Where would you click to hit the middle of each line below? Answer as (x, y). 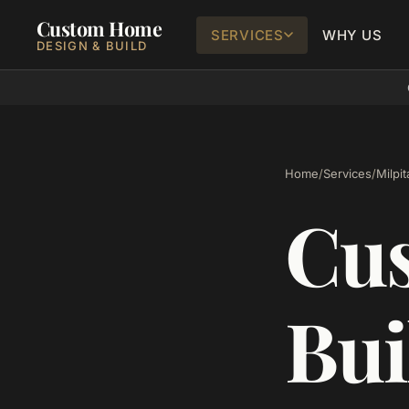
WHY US (352, 35)
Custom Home (100, 28)
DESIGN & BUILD (92, 45)
